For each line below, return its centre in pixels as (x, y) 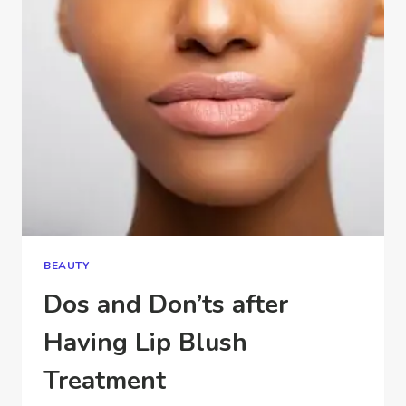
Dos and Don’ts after (166, 304)
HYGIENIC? (159, 15)
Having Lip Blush (145, 342)
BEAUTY (67, 265)
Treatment (105, 380)
